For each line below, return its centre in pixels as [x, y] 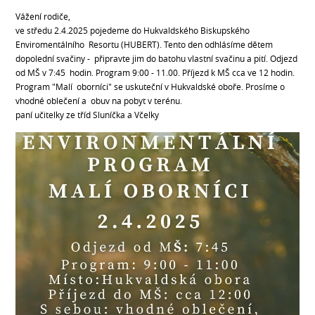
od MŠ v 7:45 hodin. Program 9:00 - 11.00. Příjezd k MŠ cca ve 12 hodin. [155, 72]
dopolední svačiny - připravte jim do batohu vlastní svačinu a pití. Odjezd [157, 58]
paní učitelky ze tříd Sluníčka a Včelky [88, 115]
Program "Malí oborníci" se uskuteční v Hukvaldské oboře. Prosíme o [150, 86]
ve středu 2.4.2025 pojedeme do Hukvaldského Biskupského [133, 30]
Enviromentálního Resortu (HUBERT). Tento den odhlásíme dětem [144, 44]
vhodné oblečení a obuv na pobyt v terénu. [99, 101]
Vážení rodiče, [43, 16]
